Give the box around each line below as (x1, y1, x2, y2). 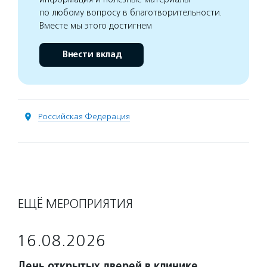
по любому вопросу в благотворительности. (39, 7, 222, 18)
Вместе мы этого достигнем (39, 20, 152, 31)
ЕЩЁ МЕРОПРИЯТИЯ (18, 196, 133, 212)
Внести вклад (61, 49, 122, 60)
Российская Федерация (38, 111, 130, 122)
